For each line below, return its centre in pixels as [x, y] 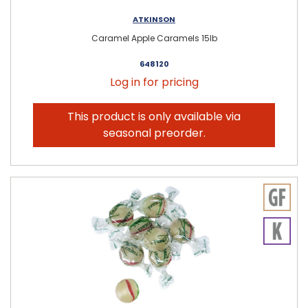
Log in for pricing [154, 82]
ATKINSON [154, 19]
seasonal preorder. [154, 133]
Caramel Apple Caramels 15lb [154, 38]
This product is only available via [154, 116]
